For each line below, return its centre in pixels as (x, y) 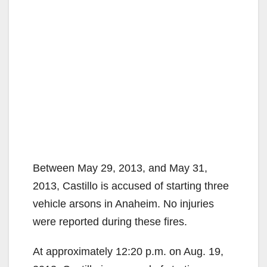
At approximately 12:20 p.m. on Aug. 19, (128, 251)
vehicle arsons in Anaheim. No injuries (123, 204)
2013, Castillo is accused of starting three (131, 186)
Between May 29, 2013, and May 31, (120, 168)
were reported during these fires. (110, 221)
